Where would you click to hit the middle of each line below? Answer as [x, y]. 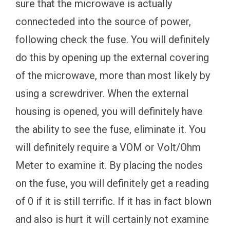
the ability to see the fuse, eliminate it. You [111, 129]
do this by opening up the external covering [112, 57]
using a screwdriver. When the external [102, 93]
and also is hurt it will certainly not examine [112, 219]
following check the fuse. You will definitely [112, 39]
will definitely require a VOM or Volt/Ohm [108, 147]
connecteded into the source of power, [103, 21]
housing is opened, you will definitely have [109, 111]
